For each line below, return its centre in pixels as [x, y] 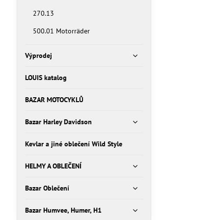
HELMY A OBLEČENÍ [53, 166]
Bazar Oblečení [47, 188]
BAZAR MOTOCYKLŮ [54, 100]
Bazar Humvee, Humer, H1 [63, 210]
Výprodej [38, 55]
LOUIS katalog [46, 78]
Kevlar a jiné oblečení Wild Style [73, 144]
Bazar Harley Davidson [58, 122]
